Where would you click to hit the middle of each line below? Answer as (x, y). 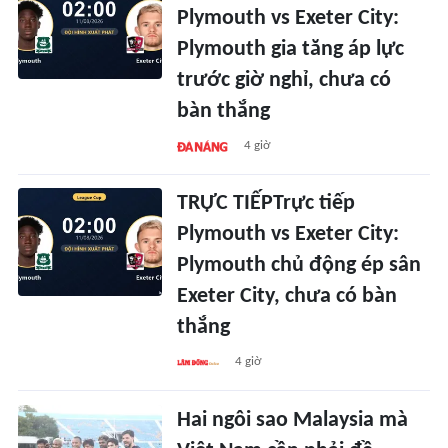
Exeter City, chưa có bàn (287, 297)
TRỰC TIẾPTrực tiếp (266, 204)
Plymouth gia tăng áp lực (291, 50)
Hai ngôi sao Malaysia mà (293, 420)
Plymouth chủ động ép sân (299, 266)
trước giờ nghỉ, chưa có (284, 81)
